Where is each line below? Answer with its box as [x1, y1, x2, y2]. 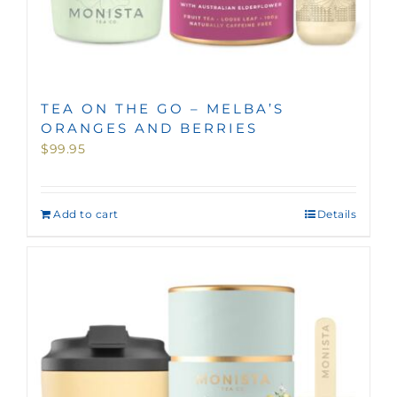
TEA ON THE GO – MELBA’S [41, 99, 284, 117]
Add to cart [53, 206, 119, 221]
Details [316, 206, 356, 221]
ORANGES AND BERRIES [41, 119, 258, 136]
